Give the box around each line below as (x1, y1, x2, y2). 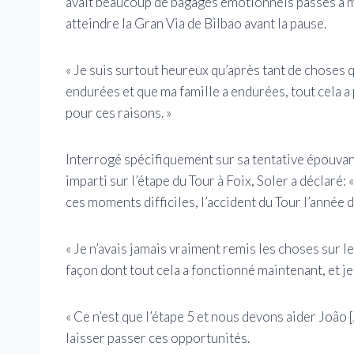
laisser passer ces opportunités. (66, 330, 250, 347)
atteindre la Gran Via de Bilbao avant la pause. (66, 15, 326, 32)
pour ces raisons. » (66, 104, 171, 122)
